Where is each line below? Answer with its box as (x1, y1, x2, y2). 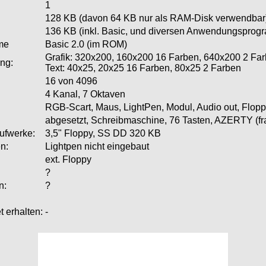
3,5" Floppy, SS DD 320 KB (45, 128, 161, 139)
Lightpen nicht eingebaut (45, 141, 149, 152)
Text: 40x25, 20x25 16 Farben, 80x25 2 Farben (45, 63, 241, 74)
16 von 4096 (45, 76, 97, 87)
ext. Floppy (45, 154, 91, 165)
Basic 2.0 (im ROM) (45, 39, 127, 50)
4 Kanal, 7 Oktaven (45, 89, 125, 100)
